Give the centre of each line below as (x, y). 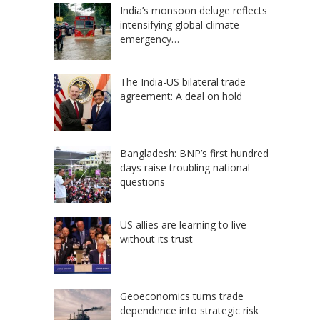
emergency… (150, 39)
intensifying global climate (180, 24)
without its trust (156, 239)
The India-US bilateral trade (183, 81)
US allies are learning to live (183, 224)
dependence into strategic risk (189, 310)
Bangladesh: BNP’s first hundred (194, 153)
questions (142, 181)
